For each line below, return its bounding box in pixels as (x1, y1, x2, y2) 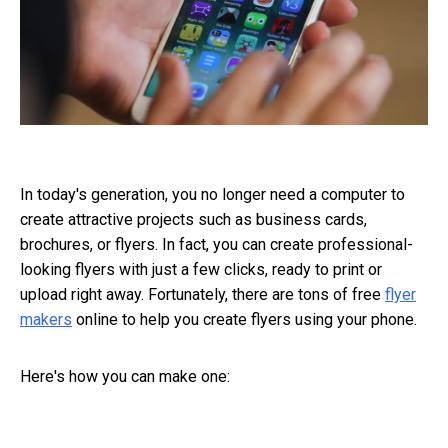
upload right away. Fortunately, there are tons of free (20, 284, 385, 304)
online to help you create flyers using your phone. (72, 309, 417, 329)
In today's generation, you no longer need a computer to (20, 184, 405, 204)
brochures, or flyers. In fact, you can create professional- (20, 234, 413, 254)
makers (20, 309, 72, 329)
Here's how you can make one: (20, 366, 230, 386)
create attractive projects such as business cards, (20, 209, 367, 229)
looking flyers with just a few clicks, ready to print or (20, 259, 382, 279)
